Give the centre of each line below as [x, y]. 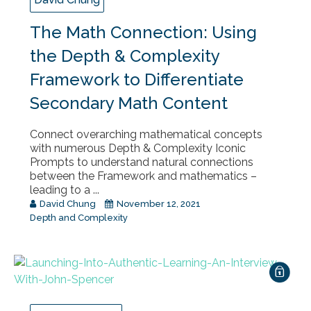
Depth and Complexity [79, 217]
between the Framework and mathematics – [143, 176]
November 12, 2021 [158, 203]
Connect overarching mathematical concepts [146, 134]
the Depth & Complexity [125, 56]
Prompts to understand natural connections [142, 162]
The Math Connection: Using [143, 32]
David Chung [68, 203]
